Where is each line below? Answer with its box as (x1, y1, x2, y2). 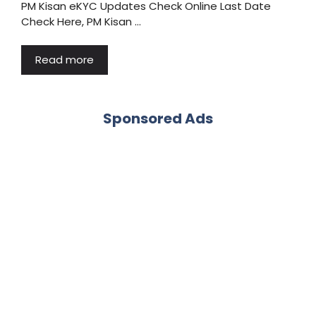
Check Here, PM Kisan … (21, 13, 141, 29)
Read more (35, 52, 94, 67)
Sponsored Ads (103, 109, 213, 128)
